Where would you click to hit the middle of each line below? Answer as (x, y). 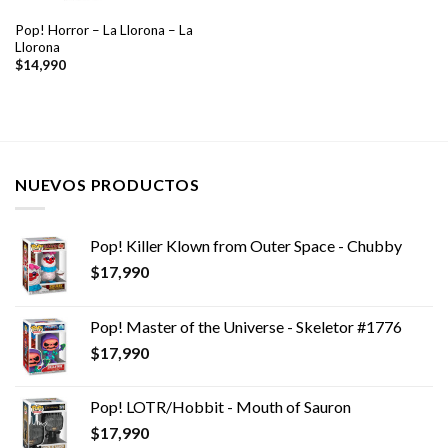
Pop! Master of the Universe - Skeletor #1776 (246, 327)
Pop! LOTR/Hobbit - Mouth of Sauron (220, 407)
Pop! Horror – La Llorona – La (103, 29)
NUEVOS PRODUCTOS (107, 184)
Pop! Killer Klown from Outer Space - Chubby (246, 246)
